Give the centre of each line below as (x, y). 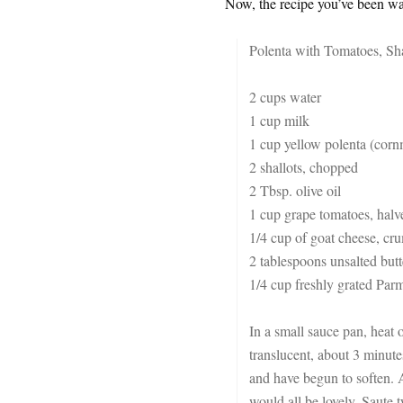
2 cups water (285, 97)
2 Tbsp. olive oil (295, 190)
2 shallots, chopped (303, 167)
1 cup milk (279, 120)
